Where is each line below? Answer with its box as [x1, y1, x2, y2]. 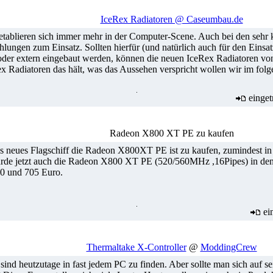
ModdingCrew [200, 242, 257, 252]
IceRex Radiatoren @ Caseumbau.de [100, 14, 243, 24]
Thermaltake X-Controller [86, 242, 186, 252]
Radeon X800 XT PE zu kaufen [109, 128, 234, 138]
